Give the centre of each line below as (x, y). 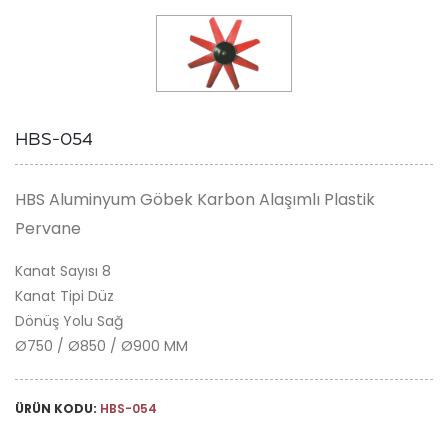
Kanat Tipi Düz (64, 295)
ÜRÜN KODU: (57, 408)
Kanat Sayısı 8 (63, 270)
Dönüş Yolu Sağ (69, 320)
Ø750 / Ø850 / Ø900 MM (101, 345)
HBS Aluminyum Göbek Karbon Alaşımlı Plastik (195, 199)
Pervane (48, 228)
